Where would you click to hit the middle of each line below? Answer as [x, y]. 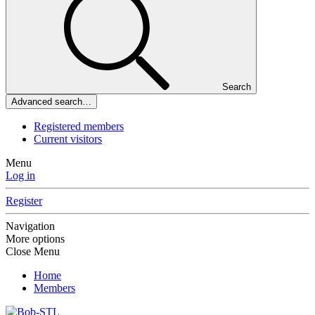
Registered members [79, 127]
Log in [20, 176]
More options [35, 239]
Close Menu [33, 252]
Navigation [30, 226]
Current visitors [68, 139]
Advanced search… [51, 102]
